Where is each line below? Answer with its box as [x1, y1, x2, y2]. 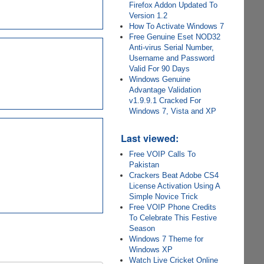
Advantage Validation [129, 85, 202, 94]
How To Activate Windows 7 [129, 22, 225, 31]
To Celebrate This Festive [129, 213, 217, 222]
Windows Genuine [129, 75, 191, 84]
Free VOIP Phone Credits [129, 203, 217, 212]
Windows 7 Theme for [129, 235, 204, 243]
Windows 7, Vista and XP [129, 107, 217, 115]
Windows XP [129, 245, 173, 254]
